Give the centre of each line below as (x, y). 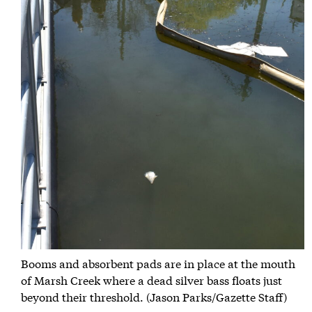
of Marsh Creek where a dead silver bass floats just (151, 279)
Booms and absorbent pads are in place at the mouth (158, 263)
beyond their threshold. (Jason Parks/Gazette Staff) (154, 296)
